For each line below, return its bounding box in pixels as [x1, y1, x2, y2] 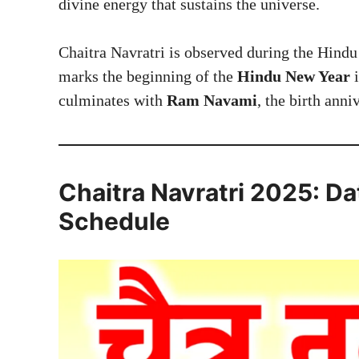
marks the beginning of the [58, 67, 237, 85]
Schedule [58, 206, 170, 236]
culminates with [58, 91, 167, 109]
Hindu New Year [237, 67, 350, 85]
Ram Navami [167, 91, 257, 109]
